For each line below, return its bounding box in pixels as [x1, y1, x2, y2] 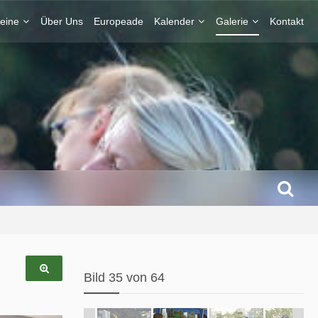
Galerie [216, 16, 248, 27]
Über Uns [40, 16, 83, 27]
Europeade [94, 16, 143, 27]
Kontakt [270, 16, 304, 27]
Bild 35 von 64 [84, 270, 165, 285]
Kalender [154, 16, 194, 27]
